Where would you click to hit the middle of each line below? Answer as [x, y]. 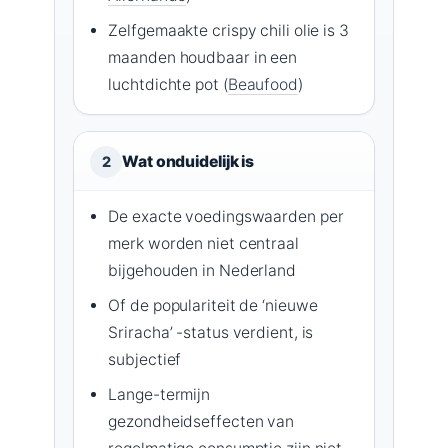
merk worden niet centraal [203, 243]
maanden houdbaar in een [203, 57]
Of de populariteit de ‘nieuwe [213, 305]
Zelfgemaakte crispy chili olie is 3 [228, 30]
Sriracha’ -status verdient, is [211, 332]
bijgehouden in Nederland [202, 270]
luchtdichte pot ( [168, 84]
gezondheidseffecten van [201, 421]
